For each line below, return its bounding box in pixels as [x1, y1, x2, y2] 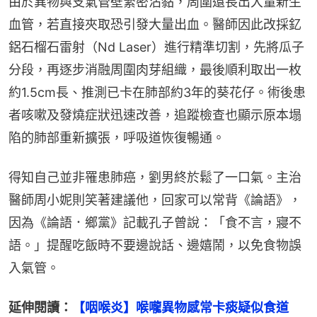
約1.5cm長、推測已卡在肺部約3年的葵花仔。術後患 [8, 85, 306, 100]
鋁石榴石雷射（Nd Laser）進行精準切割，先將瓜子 [8, 40, 304, 55]
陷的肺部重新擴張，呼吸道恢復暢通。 [8, 130, 225, 146]
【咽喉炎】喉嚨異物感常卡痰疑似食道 [72, 300, 289, 316]
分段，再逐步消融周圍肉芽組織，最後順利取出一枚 [8, 62, 301, 78]
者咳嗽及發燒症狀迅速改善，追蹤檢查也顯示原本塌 [8, 108, 301, 123]
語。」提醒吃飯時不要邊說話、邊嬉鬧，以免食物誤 [8, 238, 301, 253]
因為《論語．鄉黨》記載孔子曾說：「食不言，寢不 [8, 215, 301, 231]
